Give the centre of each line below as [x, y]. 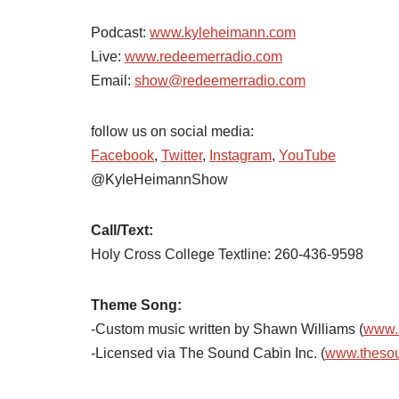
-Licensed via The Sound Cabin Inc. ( [208, 353]
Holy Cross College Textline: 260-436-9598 [227, 254]
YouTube [307, 155]
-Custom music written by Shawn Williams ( [227, 329]
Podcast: [120, 33]
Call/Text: [122, 230]
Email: [113, 81]
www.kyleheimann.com [223, 33]
